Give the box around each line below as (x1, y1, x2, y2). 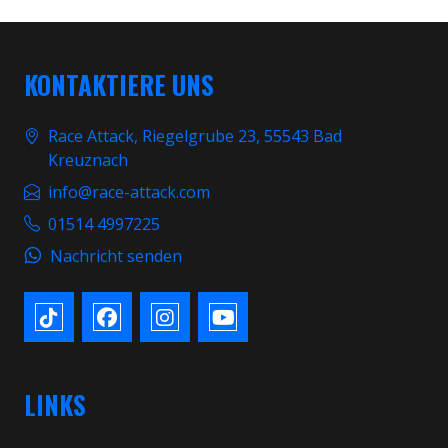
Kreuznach (48, 149, 128, 171)
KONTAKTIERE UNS (24, 66, 214, 103)
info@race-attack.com (48, 181, 210, 203)
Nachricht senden (50, 245, 182, 267)
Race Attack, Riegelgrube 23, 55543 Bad (48, 125, 342, 147)
